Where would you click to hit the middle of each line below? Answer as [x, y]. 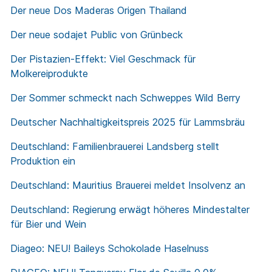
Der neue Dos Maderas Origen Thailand [99, 11]
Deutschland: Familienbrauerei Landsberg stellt [115, 147]
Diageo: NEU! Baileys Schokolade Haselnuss [110, 249]
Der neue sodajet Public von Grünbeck [97, 35]
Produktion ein [43, 161]
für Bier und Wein [48, 224]
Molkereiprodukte [49, 74]
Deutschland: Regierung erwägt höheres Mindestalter [130, 210]
